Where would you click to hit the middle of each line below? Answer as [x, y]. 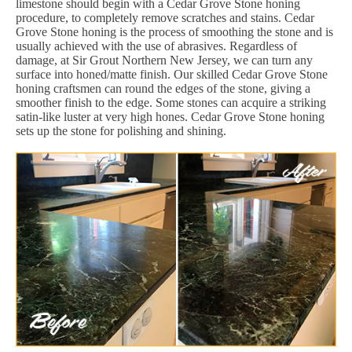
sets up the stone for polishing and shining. [121, 130]
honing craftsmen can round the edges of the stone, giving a [163, 88]
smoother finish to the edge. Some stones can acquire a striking [171, 102]
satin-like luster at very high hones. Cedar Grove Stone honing [170, 116]
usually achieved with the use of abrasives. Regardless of [156, 46]
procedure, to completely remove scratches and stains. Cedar [165, 17]
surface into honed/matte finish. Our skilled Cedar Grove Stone [172, 74]
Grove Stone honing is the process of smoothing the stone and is [174, 31]
